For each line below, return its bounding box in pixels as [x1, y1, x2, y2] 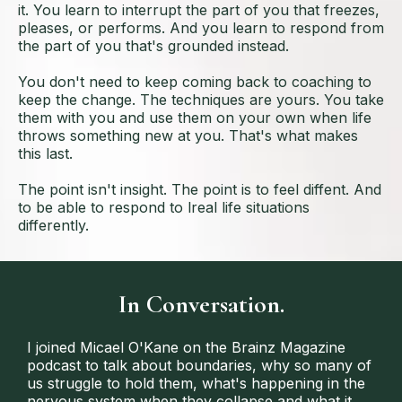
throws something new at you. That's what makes [18, 127, 358, 145]
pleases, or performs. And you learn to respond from [18, 19, 384, 38]
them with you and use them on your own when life [18, 109, 371, 127]
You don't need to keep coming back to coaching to [18, 73, 371, 92]
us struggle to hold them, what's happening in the [27, 374, 365, 393]
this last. [18, 144, 73, 163]
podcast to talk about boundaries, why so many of [27, 356, 371, 375]
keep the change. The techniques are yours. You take [18, 91, 384, 109]
